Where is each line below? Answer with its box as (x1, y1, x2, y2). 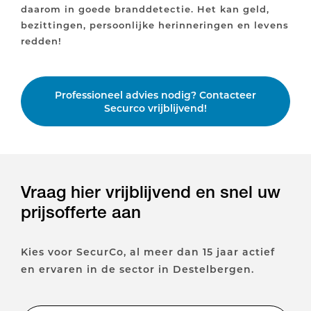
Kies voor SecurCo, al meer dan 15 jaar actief (21, 245, 275, 259)
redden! (21, 35, 62, 47)
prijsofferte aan (21, 201, 141, 223)
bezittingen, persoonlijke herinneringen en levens (21, 19, 289, 31)
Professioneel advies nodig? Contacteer (55, 88, 256, 102)
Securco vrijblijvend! (104, 101, 207, 115)
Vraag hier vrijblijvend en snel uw (21, 181, 280, 203)
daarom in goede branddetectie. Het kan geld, (21, 3, 269, 15)
